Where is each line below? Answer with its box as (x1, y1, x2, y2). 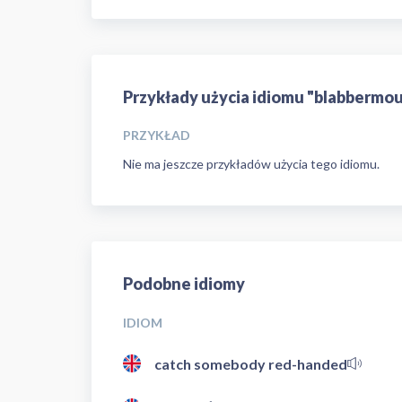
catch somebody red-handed (154, 354, 347, 372)
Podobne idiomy (123, 274, 245, 293)
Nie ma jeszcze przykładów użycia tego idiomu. (123, 156, 380, 171)
